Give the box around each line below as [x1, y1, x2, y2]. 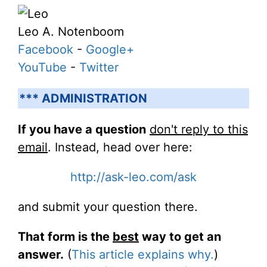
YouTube [18, 60, 67, 75]
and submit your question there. [18, 200, 198, 215]
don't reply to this [150, 122, 248, 137]
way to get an [139, 229, 221, 244]
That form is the [18, 229, 113, 244]
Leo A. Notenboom [18, 24, 124, 39]
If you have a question [18, 122, 146, 137]
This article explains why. [72, 247, 214, 262]
